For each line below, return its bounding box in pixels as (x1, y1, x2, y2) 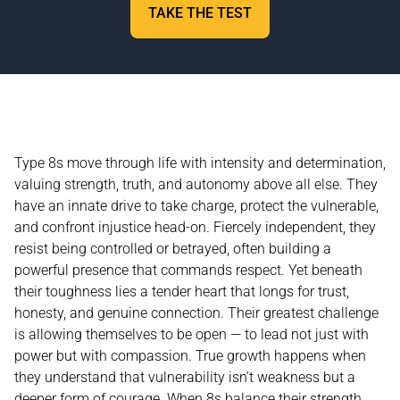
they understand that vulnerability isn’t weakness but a (14, 369, 355, 387)
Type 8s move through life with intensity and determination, (14, 154, 386, 172)
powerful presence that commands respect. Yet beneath (14, 262, 362, 279)
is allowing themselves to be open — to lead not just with (14, 326, 369, 344)
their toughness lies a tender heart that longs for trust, (14, 283, 349, 301)
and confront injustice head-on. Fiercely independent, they (14, 219, 376, 237)
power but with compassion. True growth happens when (14, 347, 366, 365)
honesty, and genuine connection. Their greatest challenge (14, 304, 379, 322)
